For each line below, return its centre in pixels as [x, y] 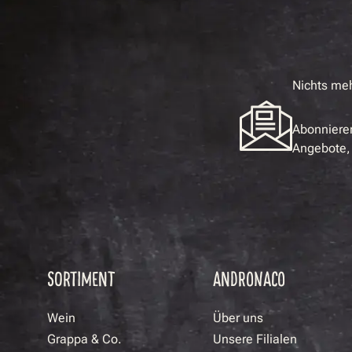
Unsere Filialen [255, 339]
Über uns [238, 318]
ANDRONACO [249, 278]
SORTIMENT [81, 278]
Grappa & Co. [84, 339]
